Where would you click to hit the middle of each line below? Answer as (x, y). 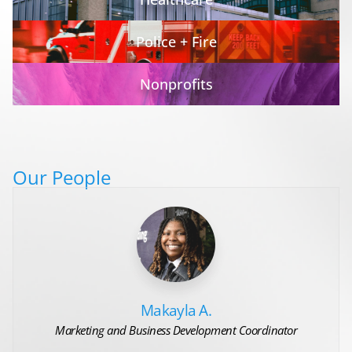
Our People (62, 177)
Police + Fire (176, 42)
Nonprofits (176, 84)
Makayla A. (176, 310)
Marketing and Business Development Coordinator (176, 330)
